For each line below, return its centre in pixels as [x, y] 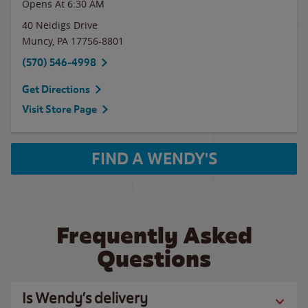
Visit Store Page [59, 109]
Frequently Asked [154, 235]
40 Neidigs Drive [60, 25]
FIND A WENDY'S [154, 159]
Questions [154, 259]
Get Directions [56, 89]
